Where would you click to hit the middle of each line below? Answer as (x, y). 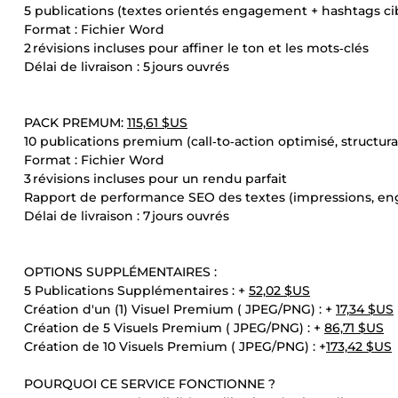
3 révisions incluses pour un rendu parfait (155, 179)
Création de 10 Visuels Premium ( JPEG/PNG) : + (175, 346)
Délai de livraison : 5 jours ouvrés (127, 67)
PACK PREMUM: (76, 123)
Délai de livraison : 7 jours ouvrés (127, 216)
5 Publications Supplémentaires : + (136, 291)
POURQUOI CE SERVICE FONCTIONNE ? (150, 384)
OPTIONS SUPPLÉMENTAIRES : (120, 272)
